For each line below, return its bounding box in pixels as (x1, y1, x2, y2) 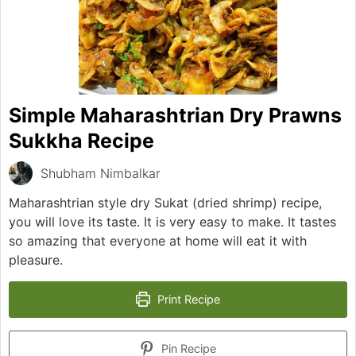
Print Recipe (154, 292, 221, 306)
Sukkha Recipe (9, 128, 154, 153)
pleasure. (9, 251, 63, 268)
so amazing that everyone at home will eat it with (9, 232, 307, 249)
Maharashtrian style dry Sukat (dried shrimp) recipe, (9, 194, 322, 211)
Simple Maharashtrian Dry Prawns (9, 103, 342, 127)
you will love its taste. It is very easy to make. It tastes (9, 213, 336, 230)
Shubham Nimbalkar (41, 164, 161, 181)
